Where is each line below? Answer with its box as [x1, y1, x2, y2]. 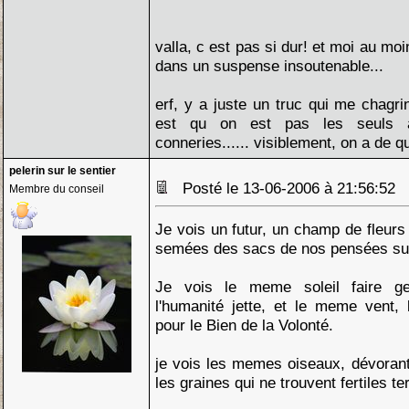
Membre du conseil [9, 183, 104, 195]
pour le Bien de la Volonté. [155, 316, 333, 334]
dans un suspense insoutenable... [155, 57, 383, 75]
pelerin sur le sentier [9, 164, 116, 177]
